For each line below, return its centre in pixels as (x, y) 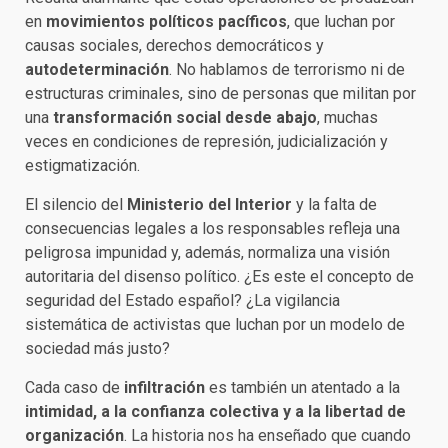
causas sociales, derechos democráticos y (174, 45)
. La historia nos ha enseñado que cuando (267, 435)
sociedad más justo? (97, 348)
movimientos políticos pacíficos (166, 21)
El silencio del (76, 204)
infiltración (164, 387)
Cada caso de (74, 387)
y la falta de (334, 204)
